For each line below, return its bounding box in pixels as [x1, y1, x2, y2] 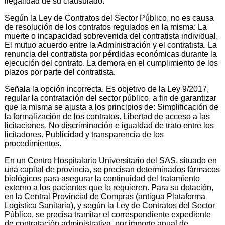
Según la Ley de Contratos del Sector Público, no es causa [5, 13, 214, 22]
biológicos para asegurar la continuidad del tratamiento [5, 174, 200, 183]
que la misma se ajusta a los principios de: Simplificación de [5, 102, 218, 111]
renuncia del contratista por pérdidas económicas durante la [5, 49, 217, 58]
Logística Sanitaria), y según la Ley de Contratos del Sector [5, 201, 215, 210]
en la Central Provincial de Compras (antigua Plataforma [5, 192, 205, 201]
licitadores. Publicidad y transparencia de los [5, 130, 164, 139]
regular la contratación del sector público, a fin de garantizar [5, 93, 216, 102]
